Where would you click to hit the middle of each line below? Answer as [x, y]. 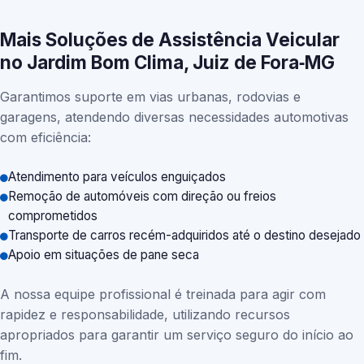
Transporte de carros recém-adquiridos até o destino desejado [184, 235]
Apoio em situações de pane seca [104, 255]
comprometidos [53, 216]
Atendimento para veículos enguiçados [117, 177]
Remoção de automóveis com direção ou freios [142, 196]
